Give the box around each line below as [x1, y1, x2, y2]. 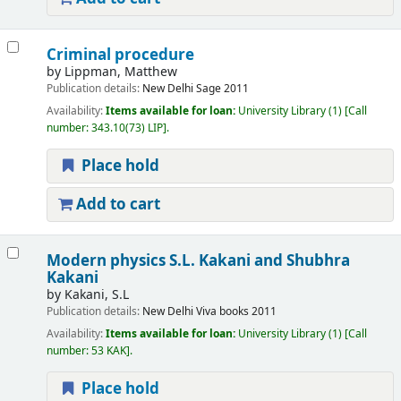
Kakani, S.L [64, 286, 129, 305]
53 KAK [90, 343, 126, 360]
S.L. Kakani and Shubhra [168, 250, 350, 273]
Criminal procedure [46, 44, 194, 67]
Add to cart [72, 193, 160, 217]
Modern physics [46, 250, 169, 273]
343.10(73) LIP [90, 120, 163, 137]
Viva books [195, 303, 249, 320]
